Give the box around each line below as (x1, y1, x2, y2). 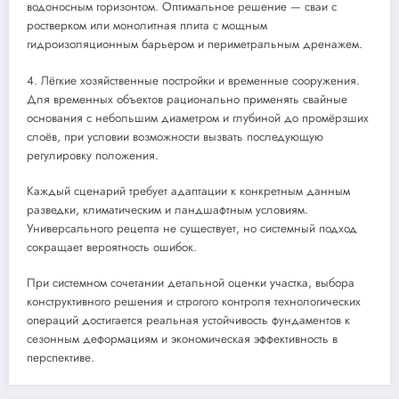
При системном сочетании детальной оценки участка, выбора (27, 273, 354, 291)
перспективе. (27, 348, 94, 366)
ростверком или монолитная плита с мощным (27, 17, 267, 35)
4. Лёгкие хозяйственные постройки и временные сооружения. (27, 71, 360, 89)
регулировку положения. (27, 146, 159, 164)
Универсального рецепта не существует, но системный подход (27, 219, 357, 237)
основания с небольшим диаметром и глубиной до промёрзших (27, 109, 369, 126)
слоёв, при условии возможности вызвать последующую (27, 127, 323, 145)
